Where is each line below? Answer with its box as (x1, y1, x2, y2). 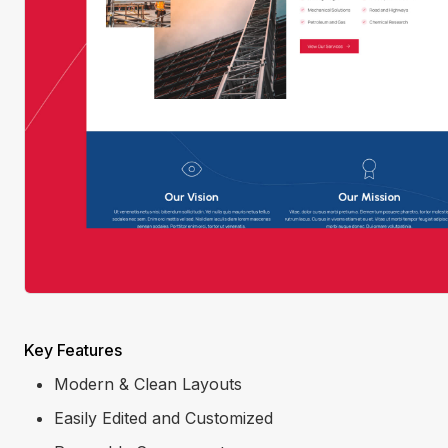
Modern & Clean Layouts (54, 373, 242, 394)
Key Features (24, 339, 122, 360)
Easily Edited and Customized (54, 407, 273, 428)
